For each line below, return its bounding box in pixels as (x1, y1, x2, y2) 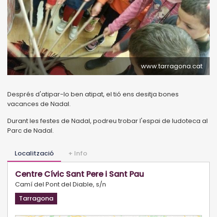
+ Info (68, 148, 87, 158)
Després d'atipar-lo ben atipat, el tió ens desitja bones (7, 89, 179, 99)
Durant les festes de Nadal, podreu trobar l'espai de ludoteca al (7, 116, 208, 125)
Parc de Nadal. (7, 125, 54, 135)
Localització (15, 148, 54, 158)
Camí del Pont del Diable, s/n (15, 179, 106, 189)
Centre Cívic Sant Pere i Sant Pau (15, 168, 144, 180)
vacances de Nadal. (7, 99, 71, 108)
